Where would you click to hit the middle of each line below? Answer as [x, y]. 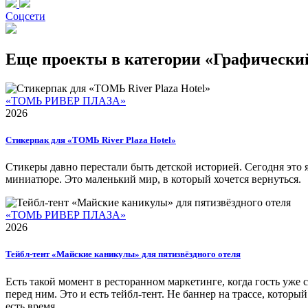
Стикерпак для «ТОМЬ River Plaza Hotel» [91, 140]
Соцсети [25, 16]
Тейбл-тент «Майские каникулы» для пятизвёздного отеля [123, 254]
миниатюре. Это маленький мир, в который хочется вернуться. [153, 179]
